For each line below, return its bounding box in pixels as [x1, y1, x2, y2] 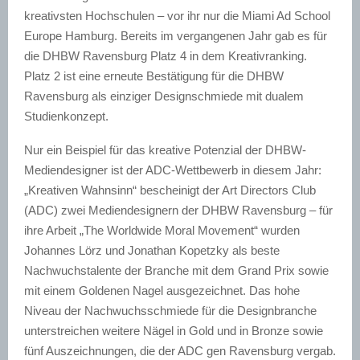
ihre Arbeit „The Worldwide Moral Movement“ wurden [24, 223, 300, 237]
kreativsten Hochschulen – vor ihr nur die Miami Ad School [24, 8, 330, 22]
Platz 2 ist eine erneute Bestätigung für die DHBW [24, 68, 284, 83]
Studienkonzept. [24, 108, 108, 123]
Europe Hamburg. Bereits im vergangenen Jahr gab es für [24, 28, 327, 43]
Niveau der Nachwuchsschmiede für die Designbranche [24, 303, 317, 317]
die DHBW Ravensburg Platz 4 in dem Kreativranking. [24, 48, 307, 63]
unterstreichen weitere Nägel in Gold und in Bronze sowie [24, 323, 323, 337]
